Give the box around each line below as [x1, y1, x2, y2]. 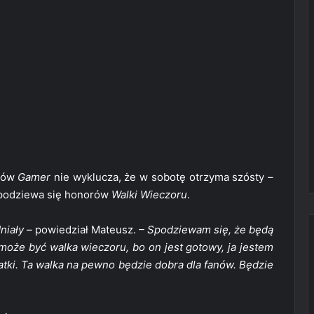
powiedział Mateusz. [32, 223, 139, 237]
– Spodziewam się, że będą [139, 223, 273, 237]
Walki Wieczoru [111, 188, 187, 202]
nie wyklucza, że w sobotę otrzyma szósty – [50, 170, 274, 184]
